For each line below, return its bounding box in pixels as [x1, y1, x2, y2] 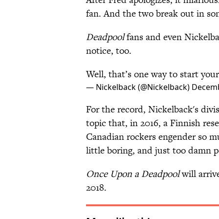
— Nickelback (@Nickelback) [86, 82, 192, 93]
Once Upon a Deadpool [86, 167, 179, 181]
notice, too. [86, 44, 131, 58]
